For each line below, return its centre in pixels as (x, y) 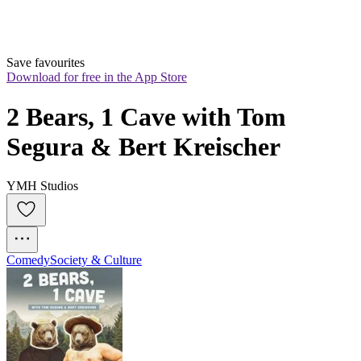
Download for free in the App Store (97, 77)
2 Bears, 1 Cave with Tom (146, 116)
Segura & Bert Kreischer (143, 146)
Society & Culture (96, 260)
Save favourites (46, 63)
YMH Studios (42, 186)
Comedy (28, 260)
